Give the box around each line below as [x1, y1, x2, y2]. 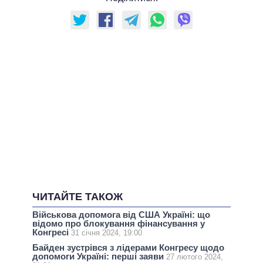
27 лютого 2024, [166, 252, 223, 262]
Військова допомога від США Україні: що [32, 210, 210, 220]
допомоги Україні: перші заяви [32, 251, 166, 262]
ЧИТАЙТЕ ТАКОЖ [32, 191, 123, 203]
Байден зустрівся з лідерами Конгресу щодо [32, 242, 224, 253]
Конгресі [32, 227, 71, 238]
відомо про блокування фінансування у [32, 218, 205, 229]
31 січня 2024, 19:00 [71, 228, 142, 238]
